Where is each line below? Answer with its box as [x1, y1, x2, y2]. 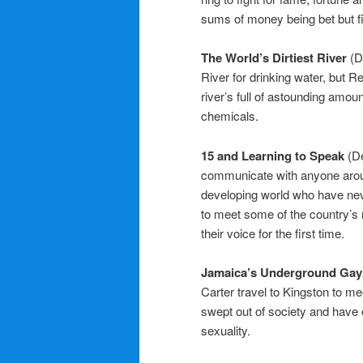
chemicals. [201, 107, 258, 125]
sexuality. [201, 321, 250, 339]
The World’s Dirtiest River [201, 49, 350, 67]
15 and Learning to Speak [201, 146, 348, 164]
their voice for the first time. [201, 224, 344, 241]
